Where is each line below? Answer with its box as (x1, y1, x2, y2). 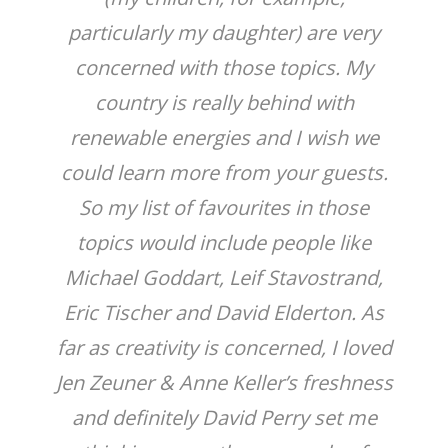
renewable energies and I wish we (69, 124, 379, 151)
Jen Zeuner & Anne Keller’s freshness (55, 369, 393, 396)
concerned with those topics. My (75, 54, 373, 81)
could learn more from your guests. (60, 159, 388, 186)
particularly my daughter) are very (68, 19, 380, 46)
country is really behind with (94, 89, 354, 116)
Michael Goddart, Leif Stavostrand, (65, 264, 383, 291)
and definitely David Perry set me (71, 404, 377, 431)
